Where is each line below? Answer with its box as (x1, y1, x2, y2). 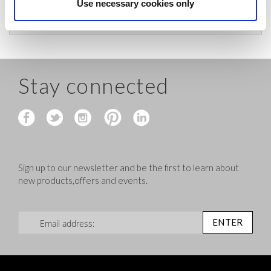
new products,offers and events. (18, 175, 148, 186)
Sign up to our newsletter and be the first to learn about (18, 162, 239, 174)
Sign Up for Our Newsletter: (18, 209, 124, 220)
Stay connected (18, 73, 169, 99)
